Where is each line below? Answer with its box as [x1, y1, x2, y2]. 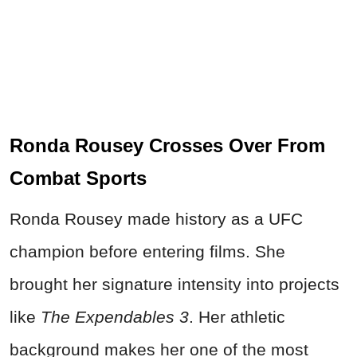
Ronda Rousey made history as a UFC [10, 209, 303, 228]
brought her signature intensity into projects [10, 274, 339, 293]
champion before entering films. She [10, 241, 285, 261]
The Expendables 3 [41, 307, 189, 326]
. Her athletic [189, 307, 285, 326]
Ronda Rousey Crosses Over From [10, 134, 325, 156]
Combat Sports [10, 167, 147, 189]
